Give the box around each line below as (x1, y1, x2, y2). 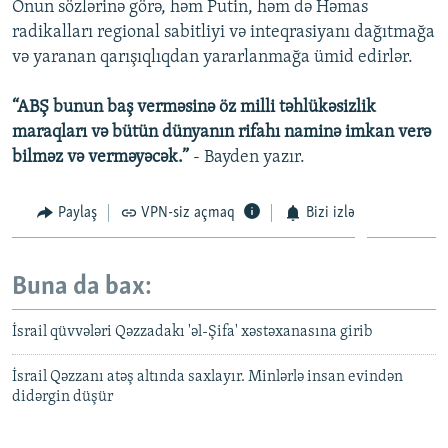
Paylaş (57, 204, 97, 221)
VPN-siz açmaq (141, 204, 235, 221)
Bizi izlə (305, 204, 355, 221)
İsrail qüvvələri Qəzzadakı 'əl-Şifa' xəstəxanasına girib (12, 323, 372, 340)
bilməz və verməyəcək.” (12, 147, 189, 167)
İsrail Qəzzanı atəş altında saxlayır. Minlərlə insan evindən (12, 368, 403, 385)
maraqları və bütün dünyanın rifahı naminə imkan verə (12, 122, 431, 142)
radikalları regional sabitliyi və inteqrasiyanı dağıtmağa (12, 22, 435, 42)
